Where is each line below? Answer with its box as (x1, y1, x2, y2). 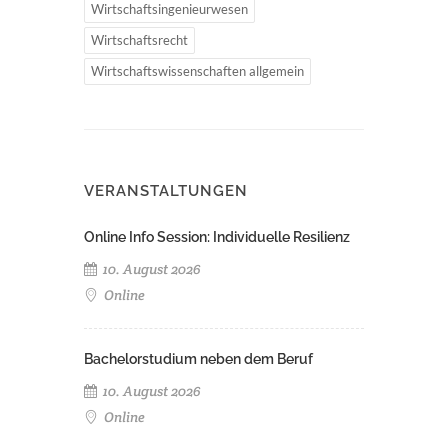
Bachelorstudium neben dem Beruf (84, 350, 313, 367)
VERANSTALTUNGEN (84, 181, 248, 200)
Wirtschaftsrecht (91, 31, 188, 48)
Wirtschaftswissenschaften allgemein (91, 62, 304, 79)
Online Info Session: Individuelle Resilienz (84, 228, 350, 245)
